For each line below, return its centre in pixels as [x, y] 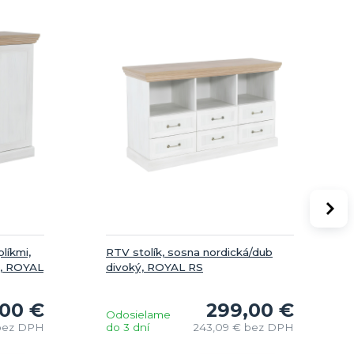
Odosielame [138, 314]
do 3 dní [128, 327]
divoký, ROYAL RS [154, 267]
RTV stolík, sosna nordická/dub [189, 252]
